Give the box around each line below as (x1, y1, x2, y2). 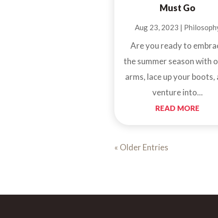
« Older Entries (114, 142, 169, 153)
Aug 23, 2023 (134, 23, 179, 32)
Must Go (160, 2, 196, 14)
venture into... (152, 87, 203, 98)
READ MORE (155, 104, 200, 113)
